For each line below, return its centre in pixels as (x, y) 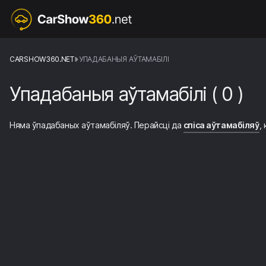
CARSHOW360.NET (42, 59)
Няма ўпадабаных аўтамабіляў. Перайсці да (96, 125)
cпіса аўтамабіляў (221, 125)
